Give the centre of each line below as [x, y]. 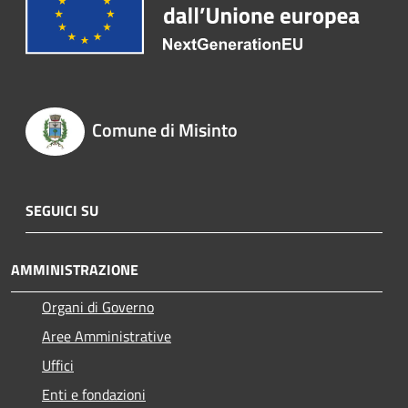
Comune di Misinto [164, 130]
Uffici [58, 365]
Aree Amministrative [107, 336]
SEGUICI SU [62, 210]
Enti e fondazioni [94, 394]
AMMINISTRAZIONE [75, 269]
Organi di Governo [98, 306]
